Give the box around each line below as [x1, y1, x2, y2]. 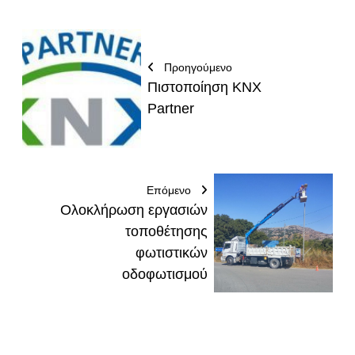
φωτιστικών [136, 245, 208, 261]
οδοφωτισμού [122, 266, 208, 282]
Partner [147, 101, 194, 116]
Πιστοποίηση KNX [147, 79, 261, 95]
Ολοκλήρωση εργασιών [60, 202, 208, 218]
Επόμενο [147, 184, 194, 197]
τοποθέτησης [125, 223, 208, 239]
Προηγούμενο [161, 61, 232, 74]
